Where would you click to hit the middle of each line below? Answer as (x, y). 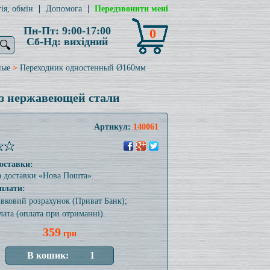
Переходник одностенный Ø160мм (83, 68)
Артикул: (113, 127)
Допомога (64, 9)
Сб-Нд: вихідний (67, 42)
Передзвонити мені (131, 9)
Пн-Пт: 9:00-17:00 (67, 31)
